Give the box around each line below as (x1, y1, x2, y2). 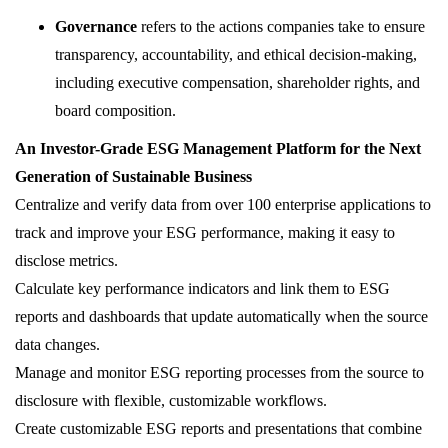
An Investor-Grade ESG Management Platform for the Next (15, 140, 421, 158)
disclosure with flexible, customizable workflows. (15, 392, 327, 410)
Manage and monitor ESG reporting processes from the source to (15, 364, 424, 382)
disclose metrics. (15, 252, 118, 270)
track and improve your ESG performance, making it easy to (15, 224, 395, 242)
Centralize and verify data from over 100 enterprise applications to (15, 196, 431, 214)
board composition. (55, 102, 176, 120)
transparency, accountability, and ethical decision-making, (55, 46, 417, 64)
